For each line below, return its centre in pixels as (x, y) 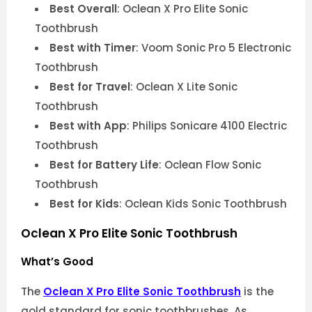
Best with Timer (93, 48)
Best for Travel (90, 87)
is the (257, 292)
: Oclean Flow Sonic (210, 165)
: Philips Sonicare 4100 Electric (207, 126)
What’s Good (57, 262)
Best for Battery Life (104, 165)
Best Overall (83, 9)
